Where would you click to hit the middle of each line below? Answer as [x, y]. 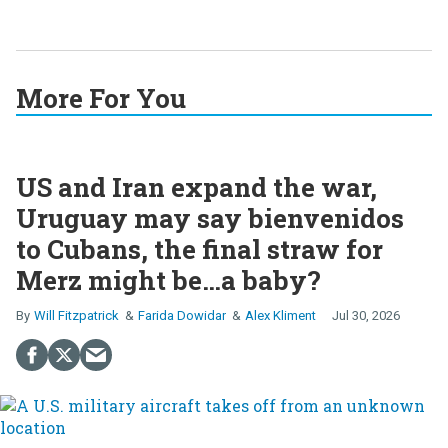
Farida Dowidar [182, 315]
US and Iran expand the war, [196, 186]
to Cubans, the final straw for [199, 248]
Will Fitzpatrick [76, 315]
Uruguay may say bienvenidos [210, 217]
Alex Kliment [280, 315]
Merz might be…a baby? [168, 279]
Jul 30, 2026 [366, 315]
